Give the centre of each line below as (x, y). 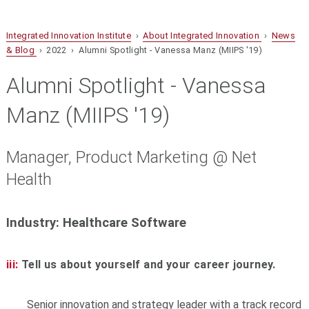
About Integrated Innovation (202, 36)
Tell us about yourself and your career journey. (147, 264)
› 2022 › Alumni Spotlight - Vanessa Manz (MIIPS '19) (150, 50)
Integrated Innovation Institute (68, 36)
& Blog (21, 50)
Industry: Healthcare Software (96, 223)
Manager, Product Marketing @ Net (131, 158)
